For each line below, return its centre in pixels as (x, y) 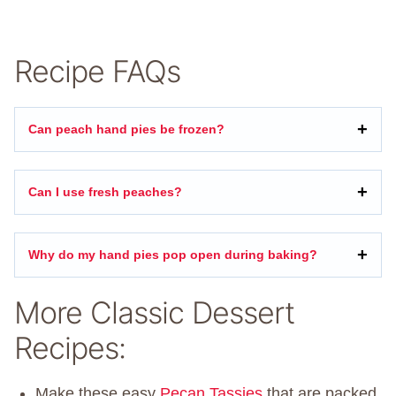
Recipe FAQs (97, 71)
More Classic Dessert (154, 312)
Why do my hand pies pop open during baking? (173, 254)
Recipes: (70, 347)
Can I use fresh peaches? (105, 191)
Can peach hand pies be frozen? (126, 129)
